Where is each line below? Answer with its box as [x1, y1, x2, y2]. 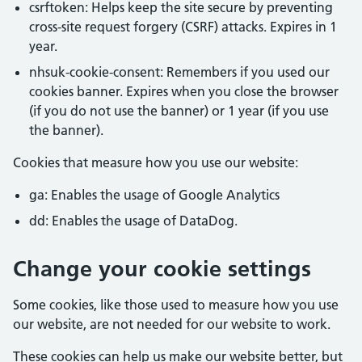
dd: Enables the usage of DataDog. [29, 213, 238, 229]
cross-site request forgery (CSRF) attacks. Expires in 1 [29, 19, 337, 35]
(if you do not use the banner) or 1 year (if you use [29, 103, 329, 119]
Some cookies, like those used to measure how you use [13, 297, 339, 313]
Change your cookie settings [13, 255, 311, 282]
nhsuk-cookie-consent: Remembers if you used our [29, 64, 330, 80]
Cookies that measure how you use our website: [13, 154, 298, 170]
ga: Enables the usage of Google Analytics [29, 187, 280, 203]
